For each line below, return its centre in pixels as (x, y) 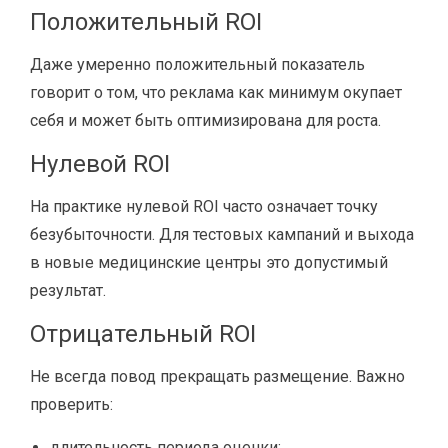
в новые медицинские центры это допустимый (209, 262)
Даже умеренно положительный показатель (197, 64)
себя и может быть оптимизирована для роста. (205, 120)
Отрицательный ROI (143, 334)
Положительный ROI (146, 22)
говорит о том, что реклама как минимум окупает (216, 92)
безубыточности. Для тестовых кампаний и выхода (222, 234)
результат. (68, 290)
